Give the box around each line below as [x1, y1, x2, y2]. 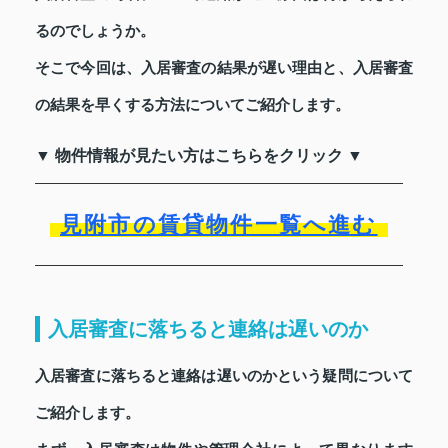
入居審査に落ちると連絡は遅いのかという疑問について [35, 368, 413, 385]
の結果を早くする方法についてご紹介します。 [35, 97, 350, 114]
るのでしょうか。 [35, 23, 155, 40]
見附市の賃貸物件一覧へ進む [60, 212, 378, 238]
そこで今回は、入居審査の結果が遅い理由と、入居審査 [35, 60, 413, 77]
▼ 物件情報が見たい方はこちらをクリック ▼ [35, 147, 363, 165]
